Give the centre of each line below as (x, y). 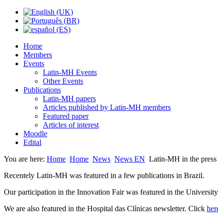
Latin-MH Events (70, 72)
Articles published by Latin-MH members (107, 107)
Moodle (35, 134)
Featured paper (66, 116)
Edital (32, 142)
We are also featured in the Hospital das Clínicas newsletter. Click (105, 209)
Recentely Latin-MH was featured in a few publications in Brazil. (104, 175)
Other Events (63, 81)
